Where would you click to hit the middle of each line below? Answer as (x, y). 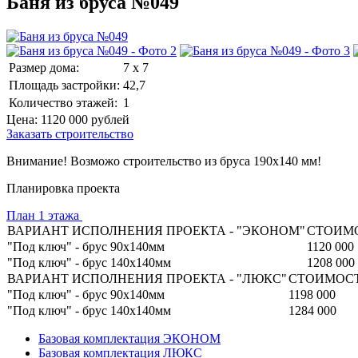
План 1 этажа (43, 215)
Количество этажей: (63, 102)
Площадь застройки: (64, 85)
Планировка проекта (63, 188)
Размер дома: (44, 67)
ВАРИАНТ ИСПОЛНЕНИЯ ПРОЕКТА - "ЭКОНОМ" (156, 230)
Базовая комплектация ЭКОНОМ (129, 338)
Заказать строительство (70, 133)
